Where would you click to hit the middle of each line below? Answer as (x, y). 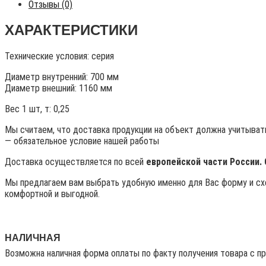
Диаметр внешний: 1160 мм (58, 88)
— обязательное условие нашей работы (82, 141)
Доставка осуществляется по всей (75, 162)
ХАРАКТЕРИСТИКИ (71, 30)
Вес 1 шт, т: (29, 109)
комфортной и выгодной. (52, 194)
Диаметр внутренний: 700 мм (62, 77)
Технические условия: (48, 56)
